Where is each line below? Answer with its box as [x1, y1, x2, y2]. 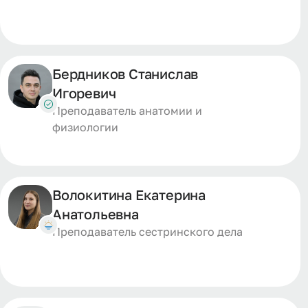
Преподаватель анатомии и [52, 104, 202, 118]
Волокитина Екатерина [52, 186, 206, 203]
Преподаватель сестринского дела [52, 225, 243, 239]
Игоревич [52, 85, 116, 101]
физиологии [52, 120, 118, 134]
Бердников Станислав [52, 65, 199, 82]
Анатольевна [52, 206, 139, 222]
